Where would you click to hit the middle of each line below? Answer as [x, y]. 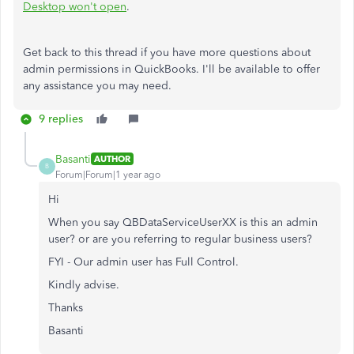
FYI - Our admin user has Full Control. [145, 262]
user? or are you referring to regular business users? [180, 239]
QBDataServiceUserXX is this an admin [220, 222]
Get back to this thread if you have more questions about [167, 52]
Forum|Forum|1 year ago [108, 174]
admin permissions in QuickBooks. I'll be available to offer [171, 69]
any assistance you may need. [97, 85]
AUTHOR [112, 159]
